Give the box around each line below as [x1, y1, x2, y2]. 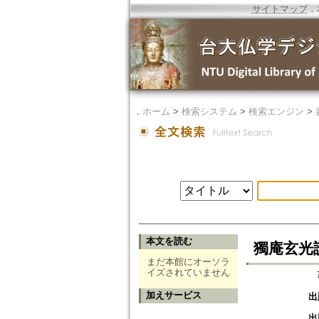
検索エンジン [248, 106, 304, 117]
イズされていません [146, 267, 230, 278]
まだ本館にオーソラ [146, 256, 230, 268]
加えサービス [145, 290, 202, 301]
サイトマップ [251, 4, 308, 14]
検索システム [181, 106, 237, 117]
